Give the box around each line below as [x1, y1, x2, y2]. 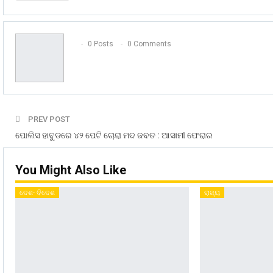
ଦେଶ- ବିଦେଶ [19, 188, 55, 197]
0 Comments [127, 39, 171, 48]
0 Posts [88, 39, 113, 48]
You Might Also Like [15, 163, 126, 178]
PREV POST [26, 115, 70, 124]
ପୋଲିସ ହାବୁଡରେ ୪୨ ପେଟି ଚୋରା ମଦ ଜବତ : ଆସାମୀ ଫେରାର [15, 130, 213, 141]
